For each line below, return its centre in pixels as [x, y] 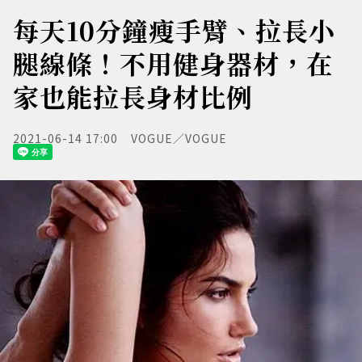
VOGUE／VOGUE [179, 138]
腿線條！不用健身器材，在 [173, 63]
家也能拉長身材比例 [133, 96]
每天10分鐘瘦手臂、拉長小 [174, 30]
